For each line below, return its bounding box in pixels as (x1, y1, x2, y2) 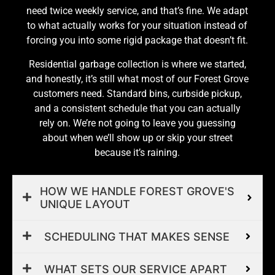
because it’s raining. (95, 146, 180, 158)
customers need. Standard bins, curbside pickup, (33, 87, 242, 99)
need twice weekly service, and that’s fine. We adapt (26, 5, 249, 17)
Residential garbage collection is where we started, (28, 58, 246, 70)
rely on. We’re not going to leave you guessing (39, 117, 236, 129)
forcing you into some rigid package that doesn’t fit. (26, 34, 249, 47)
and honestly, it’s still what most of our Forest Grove (26, 72, 249, 85)
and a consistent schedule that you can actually (34, 102, 241, 114)
